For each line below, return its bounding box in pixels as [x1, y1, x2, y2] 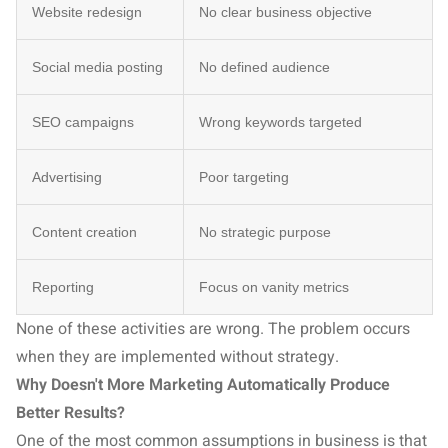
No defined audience [199, 59, 330, 75]
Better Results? [16, 401, 125, 425]
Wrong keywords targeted [199, 114, 362, 130]
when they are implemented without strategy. [16, 345, 339, 369]
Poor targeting [199, 169, 289, 185]
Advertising [32, 169, 102, 185]
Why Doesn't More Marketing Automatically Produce [16, 373, 390, 397]
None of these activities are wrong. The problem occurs [16, 317, 410, 341]
